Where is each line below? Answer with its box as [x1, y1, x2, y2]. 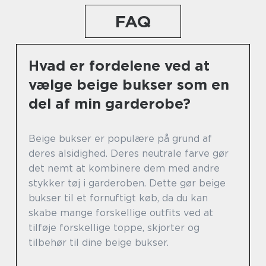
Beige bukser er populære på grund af [28, 132, 212, 144]
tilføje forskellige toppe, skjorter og [28, 221, 199, 233]
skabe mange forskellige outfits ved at [28, 207, 213, 218]
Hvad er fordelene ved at [28, 56, 210, 74]
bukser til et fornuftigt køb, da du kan [28, 192, 208, 204]
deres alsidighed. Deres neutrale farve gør [28, 147, 229, 159]
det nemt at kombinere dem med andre [28, 162, 220, 174]
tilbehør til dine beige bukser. [28, 236, 169, 248]
